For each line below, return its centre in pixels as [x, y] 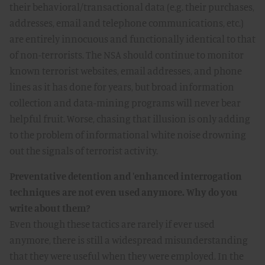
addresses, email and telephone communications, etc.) [127, 23]
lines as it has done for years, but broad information [122, 87]
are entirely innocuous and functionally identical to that [132, 39]
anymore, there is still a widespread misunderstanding [129, 240]
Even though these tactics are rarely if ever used [112, 224]
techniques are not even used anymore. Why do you [124, 192]
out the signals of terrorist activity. [84, 151]
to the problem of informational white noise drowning [128, 135]
